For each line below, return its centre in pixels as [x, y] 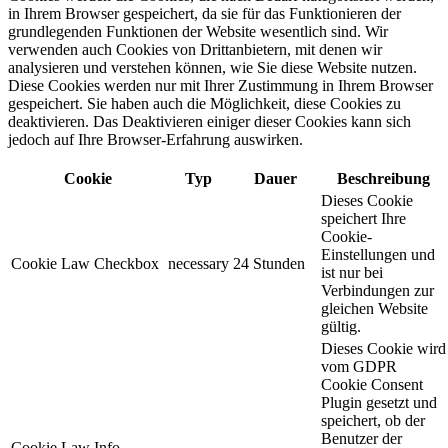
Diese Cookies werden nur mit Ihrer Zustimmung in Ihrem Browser [220, 85]
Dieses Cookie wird [383, 348]
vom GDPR [359, 366]
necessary [198, 263]
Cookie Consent [372, 384]
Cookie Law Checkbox [85, 263]
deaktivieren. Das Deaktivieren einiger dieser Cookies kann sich [209, 121]
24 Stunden [269, 263]
